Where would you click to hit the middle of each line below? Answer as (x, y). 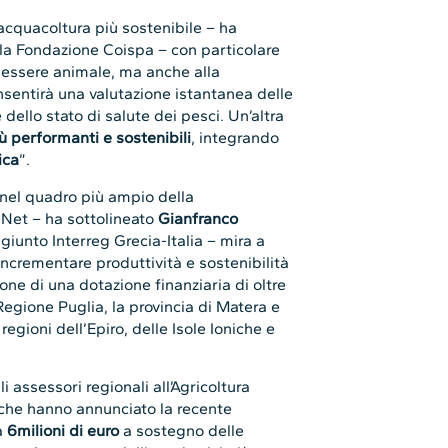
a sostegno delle (184, 431)
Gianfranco (198, 218)
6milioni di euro (65, 431)
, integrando (235, 138)
